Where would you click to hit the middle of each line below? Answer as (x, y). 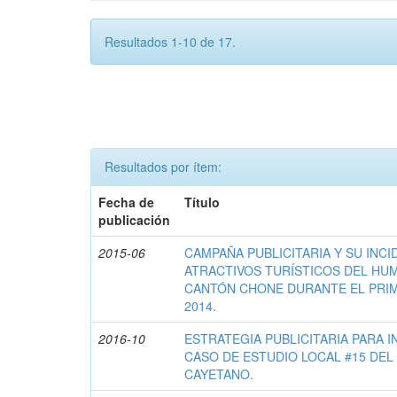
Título (202, 202)
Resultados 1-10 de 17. (170, 42)
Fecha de (127, 202)
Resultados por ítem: (163, 167)
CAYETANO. (219, 374)
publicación (135, 220)
